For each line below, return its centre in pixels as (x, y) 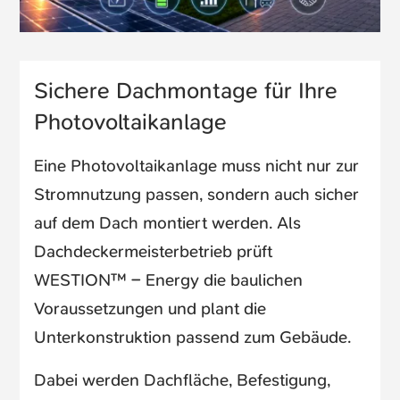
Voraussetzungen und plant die (150, 309)
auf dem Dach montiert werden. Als (168, 223)
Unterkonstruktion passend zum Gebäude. (193, 337)
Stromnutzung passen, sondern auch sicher (197, 195)
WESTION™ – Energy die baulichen (169, 280)
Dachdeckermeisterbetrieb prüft (154, 252)
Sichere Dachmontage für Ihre (186, 91)
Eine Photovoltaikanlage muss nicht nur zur (197, 166)
